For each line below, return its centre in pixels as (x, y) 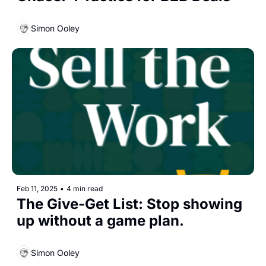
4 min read (85, 189)
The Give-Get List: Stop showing (129, 204)
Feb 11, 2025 (37, 189)
